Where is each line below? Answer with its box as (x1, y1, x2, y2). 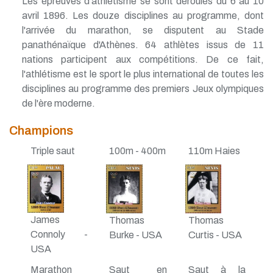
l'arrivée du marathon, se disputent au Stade (21, 24, 264, 35)
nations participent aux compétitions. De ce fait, (21, 54, 264, 65)
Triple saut (30, 145, 75, 156)
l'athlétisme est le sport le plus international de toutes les (21, 68, 264, 79)
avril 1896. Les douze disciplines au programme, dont (21, 10, 264, 21)
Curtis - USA (188, 230, 242, 241)
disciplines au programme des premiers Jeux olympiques (21, 83, 264, 94)
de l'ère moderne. (21, 97, 95, 108)
